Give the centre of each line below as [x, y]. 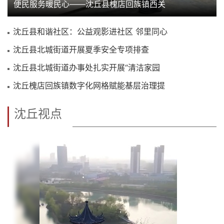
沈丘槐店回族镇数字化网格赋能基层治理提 [89, 85]
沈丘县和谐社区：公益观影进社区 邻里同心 [90, 31]
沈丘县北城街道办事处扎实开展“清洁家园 [86, 67]
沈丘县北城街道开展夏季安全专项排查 [81, 49]
